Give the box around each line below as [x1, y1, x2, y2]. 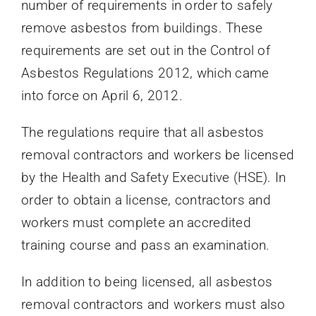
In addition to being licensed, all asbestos [20, 274, 273, 291]
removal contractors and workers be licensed [20, 147, 295, 164]
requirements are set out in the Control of [20, 42, 270, 59]
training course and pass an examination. [20, 237, 270, 254]
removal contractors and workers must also [20, 296, 286, 313]
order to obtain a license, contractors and [20, 192, 271, 209]
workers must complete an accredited [20, 214, 251, 231]
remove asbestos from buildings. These [20, 20, 263, 37]
